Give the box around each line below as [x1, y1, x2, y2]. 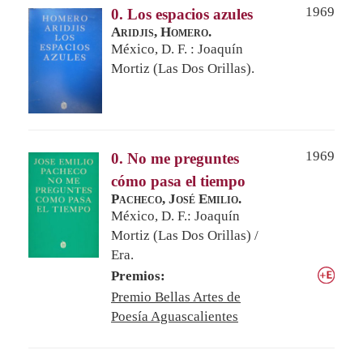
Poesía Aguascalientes [111, 308, 238, 324]
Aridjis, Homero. [111, 23, 211, 40]
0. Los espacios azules [111, 5, 253, 23]
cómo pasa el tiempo [111, 172, 246, 190]
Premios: [111, 267, 165, 284]
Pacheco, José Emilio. [111, 190, 241, 207]
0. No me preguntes [111, 149, 239, 167]
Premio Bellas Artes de [111, 288, 241, 305]
